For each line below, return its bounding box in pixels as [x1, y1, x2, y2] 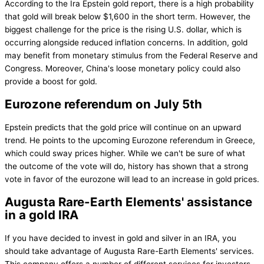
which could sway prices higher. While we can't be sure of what [5, 148, 245, 159]
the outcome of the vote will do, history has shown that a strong [5, 161, 248, 171]
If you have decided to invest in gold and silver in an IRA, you [5, 233, 236, 243]
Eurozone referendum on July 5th [5, 97, 202, 112]
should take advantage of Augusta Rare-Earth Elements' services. [5, 246, 254, 256]
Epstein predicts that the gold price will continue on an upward [5, 123, 241, 133]
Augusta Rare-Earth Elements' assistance [5, 194, 252, 210]
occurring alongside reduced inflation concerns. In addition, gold [5, 38, 247, 48]
